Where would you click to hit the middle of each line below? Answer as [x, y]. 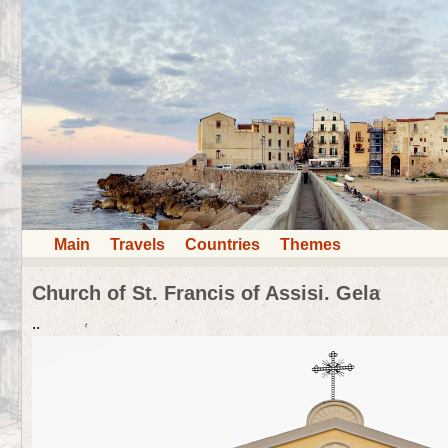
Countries [222, 244]
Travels [137, 244]
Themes [310, 244]
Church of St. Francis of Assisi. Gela [206, 292]
